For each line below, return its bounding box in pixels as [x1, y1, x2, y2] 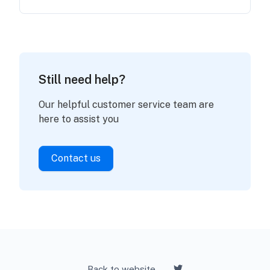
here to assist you [39, 113, 119, 125]
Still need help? [39, 72, 125, 87]
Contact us [51, 152, 101, 164]
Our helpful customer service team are [39, 99, 214, 110]
